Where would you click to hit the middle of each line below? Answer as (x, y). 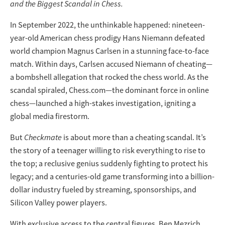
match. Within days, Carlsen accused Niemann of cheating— (111, 64)
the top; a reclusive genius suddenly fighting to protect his (109, 163)
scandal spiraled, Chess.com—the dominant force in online (109, 90)
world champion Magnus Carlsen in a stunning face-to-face (109, 51)
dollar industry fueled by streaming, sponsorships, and (103, 190)
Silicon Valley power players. (59, 203)
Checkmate (43, 137)
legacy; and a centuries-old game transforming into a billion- (112, 177)
